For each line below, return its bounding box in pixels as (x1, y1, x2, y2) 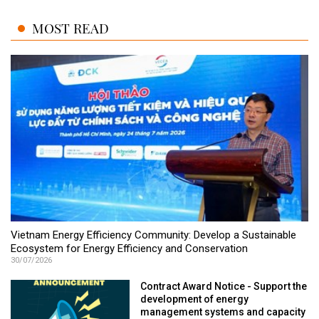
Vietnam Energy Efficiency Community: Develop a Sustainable (11, 229, 296, 243)
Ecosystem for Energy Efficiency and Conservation (11, 243, 248, 256)
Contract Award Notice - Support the (140, 281, 308, 293)
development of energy (140, 294, 249, 306)
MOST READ (32, 19, 109, 38)
